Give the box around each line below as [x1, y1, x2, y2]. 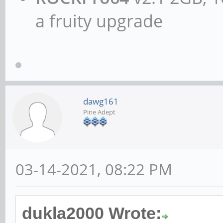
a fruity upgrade [35, 9, 163, 32]
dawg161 [83, 95, 118, 107]
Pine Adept [83, 107, 115, 116]
